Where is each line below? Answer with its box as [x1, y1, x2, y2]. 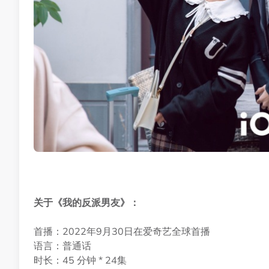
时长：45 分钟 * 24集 [34, 254, 127, 267]
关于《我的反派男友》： [34, 196, 139, 209]
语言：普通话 [34, 240, 91, 252]
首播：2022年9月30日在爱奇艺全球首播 [34, 225, 210, 238]
